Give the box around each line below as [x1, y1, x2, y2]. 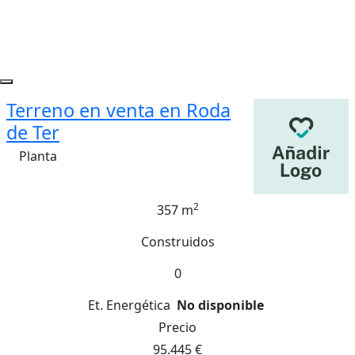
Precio [158, 319, 197, 336]
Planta [19, 147, 57, 165]
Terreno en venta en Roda [6, 97, 231, 123]
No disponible [177, 296, 264, 314]
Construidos [140, 233, 215, 250]
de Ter [6, 120, 59, 145]
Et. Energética [88, 296, 170, 314]
